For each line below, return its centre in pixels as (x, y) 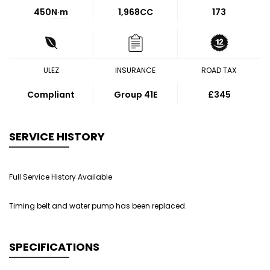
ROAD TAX (219, 70)
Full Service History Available (61, 177)
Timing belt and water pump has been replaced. (98, 206)
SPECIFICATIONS (54, 247)
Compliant (51, 95)
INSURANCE (135, 70)
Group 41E (135, 95)
